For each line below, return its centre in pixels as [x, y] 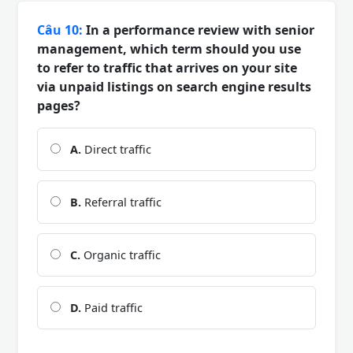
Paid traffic [112, 307]
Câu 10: [60, 30]
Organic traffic [121, 255]
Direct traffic [116, 149]
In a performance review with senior [199, 30]
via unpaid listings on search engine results [174, 86]
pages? [59, 105]
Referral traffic [121, 202]
